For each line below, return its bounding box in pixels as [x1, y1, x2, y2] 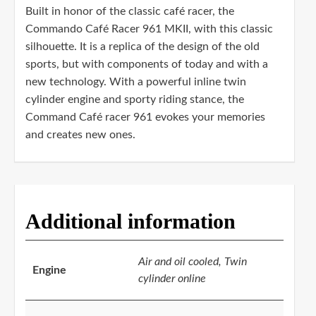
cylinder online [138, 273, 206, 285]
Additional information [25, 209, 236, 233]
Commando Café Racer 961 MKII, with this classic [25, 23, 273, 35]
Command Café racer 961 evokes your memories [25, 111, 265, 123]
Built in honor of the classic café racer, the [25, 6, 234, 18]
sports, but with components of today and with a [25, 59, 268, 71]
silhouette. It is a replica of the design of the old [25, 41, 260, 53]
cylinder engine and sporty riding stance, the [25, 94, 244, 106]
